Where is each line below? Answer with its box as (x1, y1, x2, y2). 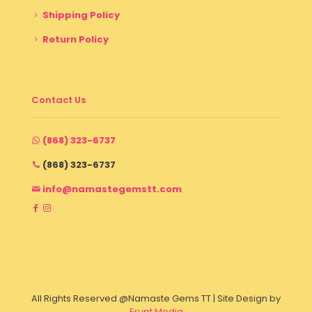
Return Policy (42, 32, 109, 46)
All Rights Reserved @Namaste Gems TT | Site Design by (31, 291, 281, 305)
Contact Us (31, 93, 86, 107)
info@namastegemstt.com (42, 182, 182, 196)
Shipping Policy (42, 8, 120, 22)
